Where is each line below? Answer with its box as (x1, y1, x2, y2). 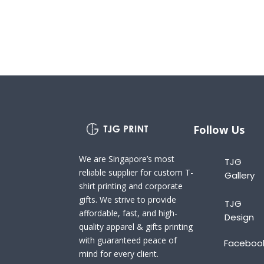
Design (224, 210, 254, 223)
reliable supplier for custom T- (79, 167, 194, 179)
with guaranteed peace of (79, 235, 177, 246)
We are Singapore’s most (79, 153, 175, 165)
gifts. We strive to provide (79, 194, 177, 206)
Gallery (224, 169, 255, 181)
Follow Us (193, 122, 245, 137)
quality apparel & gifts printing (79, 221, 193, 233)
